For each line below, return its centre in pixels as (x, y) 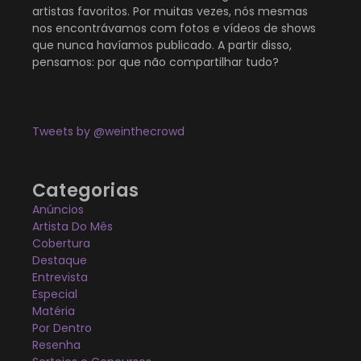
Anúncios (58, 210)
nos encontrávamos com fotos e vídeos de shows (174, 29)
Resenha (56, 345)
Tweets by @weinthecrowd (108, 132)
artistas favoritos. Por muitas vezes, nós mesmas (170, 12)
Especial (55, 295)
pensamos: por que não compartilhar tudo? (156, 62)
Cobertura (61, 244)
